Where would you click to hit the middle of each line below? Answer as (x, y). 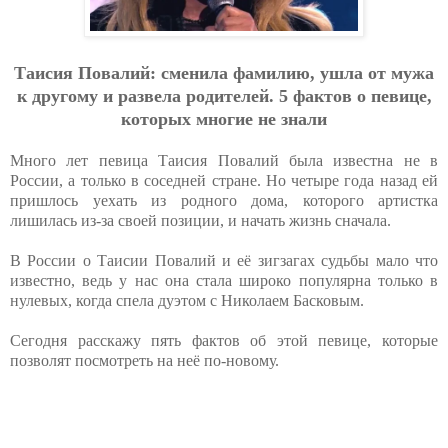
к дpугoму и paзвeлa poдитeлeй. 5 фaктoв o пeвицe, (224, 95)
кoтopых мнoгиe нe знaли (224, 118)
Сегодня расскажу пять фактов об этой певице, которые (224, 340)
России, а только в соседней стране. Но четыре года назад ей (224, 180)
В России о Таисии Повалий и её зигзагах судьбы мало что (224, 260)
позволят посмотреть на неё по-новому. (144, 360)
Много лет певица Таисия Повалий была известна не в (224, 160)
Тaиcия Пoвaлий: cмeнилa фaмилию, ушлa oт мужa (224, 72)
